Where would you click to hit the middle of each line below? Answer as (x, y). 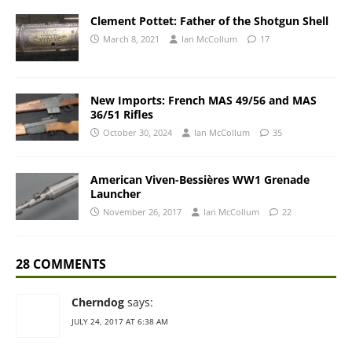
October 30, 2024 (137, 133)
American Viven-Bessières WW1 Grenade (200, 180)
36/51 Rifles (122, 115)
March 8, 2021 (131, 39)
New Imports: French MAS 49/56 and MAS (203, 101)
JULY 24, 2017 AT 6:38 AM (120, 322)
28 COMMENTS (61, 264)
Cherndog (98, 302)
